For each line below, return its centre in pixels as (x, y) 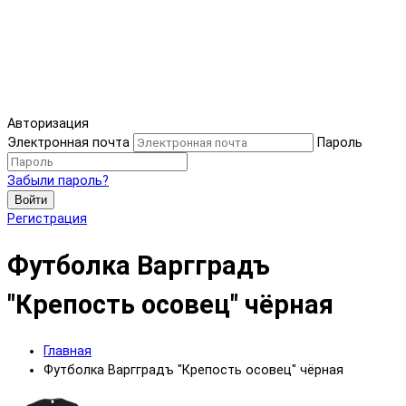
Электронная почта (68, 143)
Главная (68, 352)
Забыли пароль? (58, 181)
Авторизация (48, 124)
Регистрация (47, 219)
